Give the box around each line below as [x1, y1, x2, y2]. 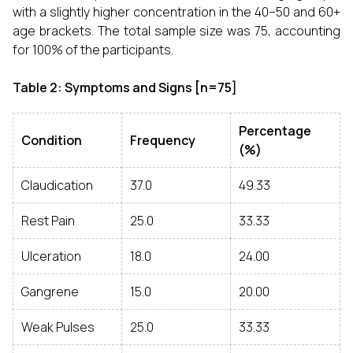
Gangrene [21, 283, 79, 300]
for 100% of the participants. [13, 41, 173, 58]
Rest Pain [21, 212, 75, 229]
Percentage [239, 122, 311, 139]
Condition [21, 132, 82, 149]
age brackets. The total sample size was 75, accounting [13, 22, 340, 39]
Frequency [130, 132, 195, 149]
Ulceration [21, 247, 81, 265]
